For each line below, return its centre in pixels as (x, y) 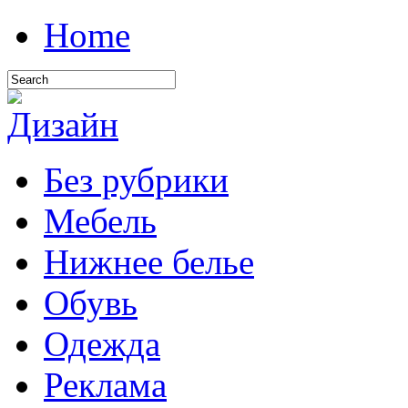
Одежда (102, 344)
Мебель (100, 221)
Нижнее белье (149, 262)
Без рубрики (136, 180)
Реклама (105, 385)
